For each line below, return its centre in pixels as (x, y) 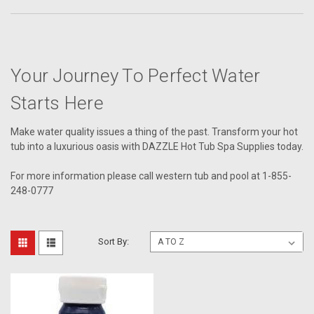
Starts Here (57, 103)
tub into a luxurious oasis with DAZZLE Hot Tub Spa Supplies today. (157, 147)
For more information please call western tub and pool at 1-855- (151, 176)
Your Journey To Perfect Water (136, 76)
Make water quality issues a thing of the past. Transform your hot (154, 132)
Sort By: (114, 242)
